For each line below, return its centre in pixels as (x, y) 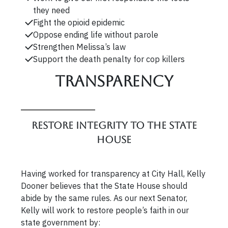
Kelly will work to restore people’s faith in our (105, 210)
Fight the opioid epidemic (79, 22)
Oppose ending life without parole (96, 34)
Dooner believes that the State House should (104, 186)
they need (52, 10)
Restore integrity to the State (114, 125)
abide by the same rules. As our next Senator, (104, 198)
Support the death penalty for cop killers (109, 59)
